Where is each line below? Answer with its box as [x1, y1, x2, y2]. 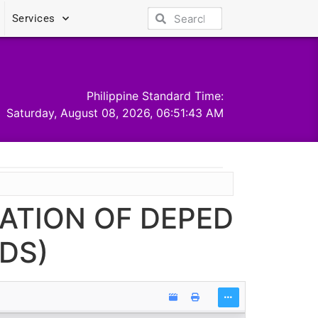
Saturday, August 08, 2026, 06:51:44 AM [6, 105, 224, 120]
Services [11, 12, 55, 25]
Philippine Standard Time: [87, 88, 224, 103]
